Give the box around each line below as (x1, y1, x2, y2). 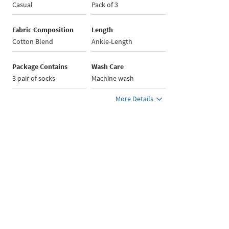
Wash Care (91, 62, 124, 71)
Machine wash (91, 74, 134, 83)
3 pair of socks (12, 74, 56, 83)
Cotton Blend (12, 37, 54, 46)
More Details (116, 94, 154, 103)
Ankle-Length (91, 37, 133, 46)
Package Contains (12, 62, 68, 71)
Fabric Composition (12, 25, 74, 34)
